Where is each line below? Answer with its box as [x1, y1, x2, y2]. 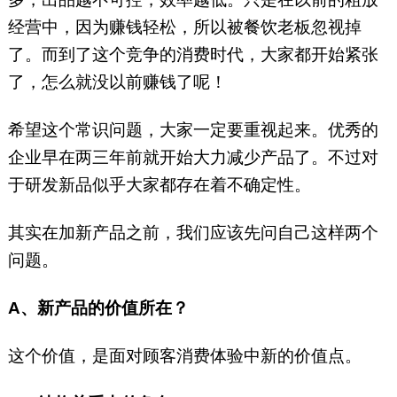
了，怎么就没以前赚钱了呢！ [7, 73, 227, 92]
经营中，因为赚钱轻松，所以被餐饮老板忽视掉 [7, 18, 362, 37]
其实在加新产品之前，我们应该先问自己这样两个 [7, 223, 378, 243]
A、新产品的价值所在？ [7, 299, 198, 318]
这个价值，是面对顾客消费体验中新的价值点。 [7, 346, 362, 366]
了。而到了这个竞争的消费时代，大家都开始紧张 [7, 45, 378, 65]
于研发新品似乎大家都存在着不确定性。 [7, 175, 311, 195]
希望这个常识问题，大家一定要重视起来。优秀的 [7, 121, 378, 140]
